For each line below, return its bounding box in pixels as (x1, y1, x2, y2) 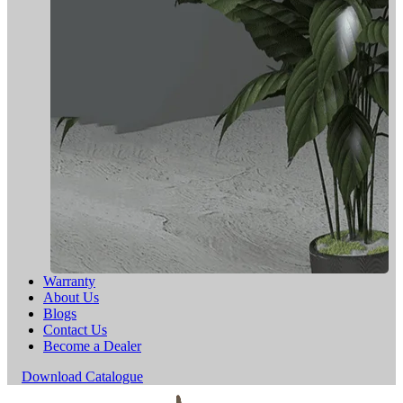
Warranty (43, 273, 95, 289)
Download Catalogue (22, 368, 143, 384)
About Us (43, 289, 99, 305)
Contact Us (43, 321, 107, 337)
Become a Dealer (43, 337, 141, 354)
